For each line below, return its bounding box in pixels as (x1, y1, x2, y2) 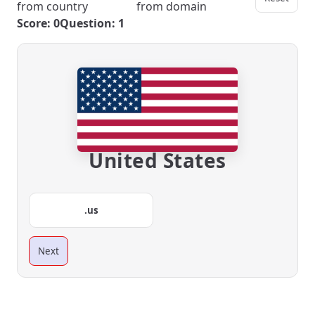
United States (89, 147, 226, 174)
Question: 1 (60, 15, 124, 31)
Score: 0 (17, 15, 60, 31)
